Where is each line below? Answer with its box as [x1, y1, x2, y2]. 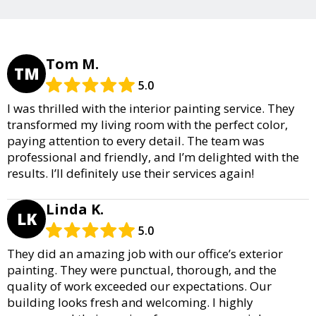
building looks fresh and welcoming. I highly [7, 293, 253, 310]
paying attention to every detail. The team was [7, 132, 265, 149]
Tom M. [46, 54, 99, 73]
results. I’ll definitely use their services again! [7, 164, 254, 181]
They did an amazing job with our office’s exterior [7, 245, 283, 262]
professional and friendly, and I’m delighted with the [7, 148, 299, 165]
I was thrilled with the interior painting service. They [7, 99, 295, 116]
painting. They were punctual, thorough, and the [7, 261, 276, 278]
